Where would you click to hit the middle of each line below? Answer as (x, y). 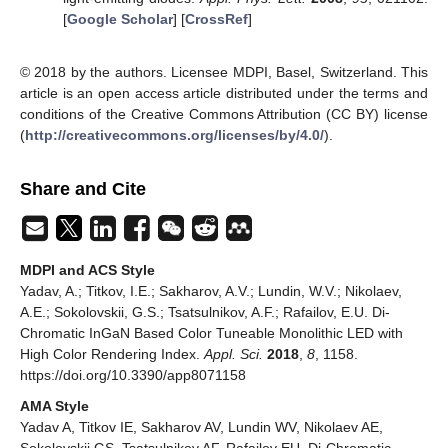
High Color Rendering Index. (112, 354)
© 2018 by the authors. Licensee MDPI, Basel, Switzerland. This (224, 72)
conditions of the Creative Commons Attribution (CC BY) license (224, 114)
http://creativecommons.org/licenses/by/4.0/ (174, 135)
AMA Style (54, 406)
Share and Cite (83, 189)
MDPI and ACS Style (87, 270)
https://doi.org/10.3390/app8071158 (133, 375)
